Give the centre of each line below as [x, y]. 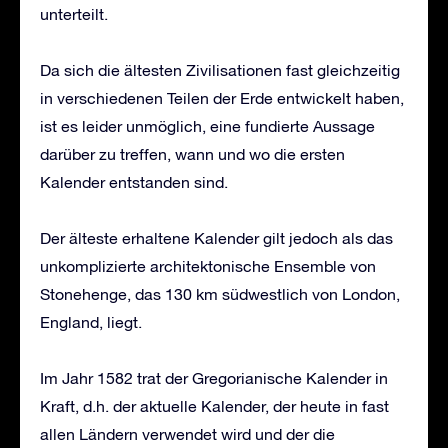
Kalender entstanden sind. [134, 181]
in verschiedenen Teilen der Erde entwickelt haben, [222, 97]
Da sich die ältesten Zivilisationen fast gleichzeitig [220, 69]
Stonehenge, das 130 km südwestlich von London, [220, 293]
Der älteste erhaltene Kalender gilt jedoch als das [216, 237]
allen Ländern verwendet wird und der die [187, 433]
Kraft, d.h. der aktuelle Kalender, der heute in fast [214, 405]
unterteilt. [74, 13]
